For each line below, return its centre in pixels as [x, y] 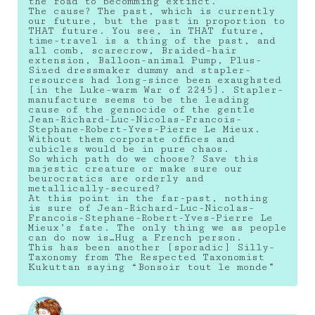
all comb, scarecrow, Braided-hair [133, 50]
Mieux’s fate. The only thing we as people [157, 227]
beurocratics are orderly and [116, 178]
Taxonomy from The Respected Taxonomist [146, 257]
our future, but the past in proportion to [156, 21]
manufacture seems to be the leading [139, 99]
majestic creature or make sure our [135, 168]
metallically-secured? [94, 188]
